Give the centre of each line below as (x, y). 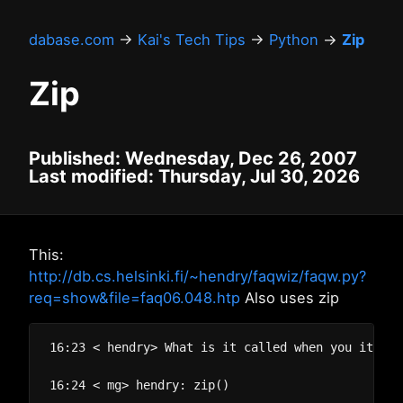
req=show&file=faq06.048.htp (134, 298)
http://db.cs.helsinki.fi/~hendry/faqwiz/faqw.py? (197, 276)
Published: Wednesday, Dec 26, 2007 (193, 158)
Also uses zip (290, 298)
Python (294, 40)
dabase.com (72, 40)
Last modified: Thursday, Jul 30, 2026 (194, 176)
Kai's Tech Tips (192, 40)
